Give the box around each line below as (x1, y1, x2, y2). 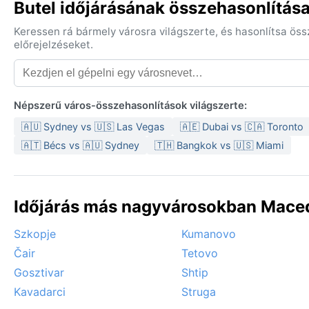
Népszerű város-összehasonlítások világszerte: (14, 99, 247, 112)
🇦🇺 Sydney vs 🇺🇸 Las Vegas (21, 121, 165, 133)
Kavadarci (14, 285, 66, 299)
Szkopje (14, 227, 56, 241)
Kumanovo (181, 227, 236, 241)
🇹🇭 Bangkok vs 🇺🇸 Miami (154, 139, 283, 152)
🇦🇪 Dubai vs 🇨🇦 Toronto (180, 121, 303, 133)
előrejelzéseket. (14, 38, 93, 52)
